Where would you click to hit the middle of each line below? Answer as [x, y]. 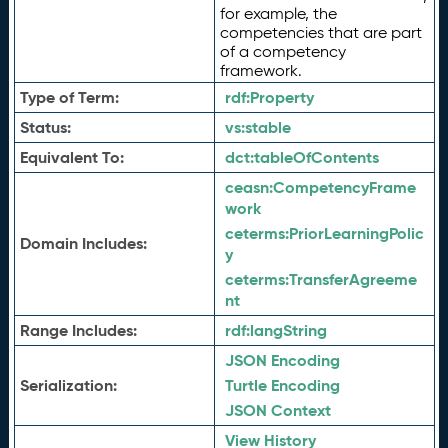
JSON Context [277, 410]
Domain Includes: [83, 243]
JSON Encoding [282, 360]
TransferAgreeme [352, 279]
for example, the [278, 13]
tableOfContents [316, 157]
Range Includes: [78, 330]
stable [267, 127]
